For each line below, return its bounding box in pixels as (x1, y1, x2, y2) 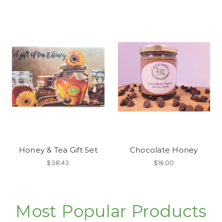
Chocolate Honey (129, 145, 198, 155)
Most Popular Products (15, 201, 207, 221)
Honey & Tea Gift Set (18, 145, 98, 155)
